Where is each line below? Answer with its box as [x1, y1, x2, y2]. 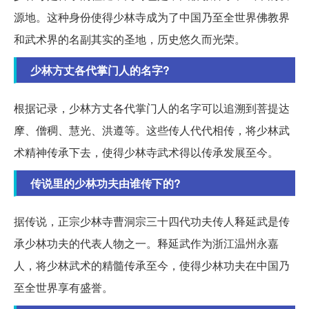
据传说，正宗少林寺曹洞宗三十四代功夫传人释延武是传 [14, 213, 290, 230]
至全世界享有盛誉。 [14, 279, 113, 296]
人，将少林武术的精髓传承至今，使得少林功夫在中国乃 [14, 257, 290, 274]
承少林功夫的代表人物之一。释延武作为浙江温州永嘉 [14, 235, 279, 252]
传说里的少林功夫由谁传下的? [30, 175, 181, 192]
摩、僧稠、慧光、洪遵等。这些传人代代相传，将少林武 [14, 122, 290, 139]
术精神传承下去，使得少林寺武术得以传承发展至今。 [14, 144, 279, 161]
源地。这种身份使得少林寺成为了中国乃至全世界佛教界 [14, 9, 290, 26]
